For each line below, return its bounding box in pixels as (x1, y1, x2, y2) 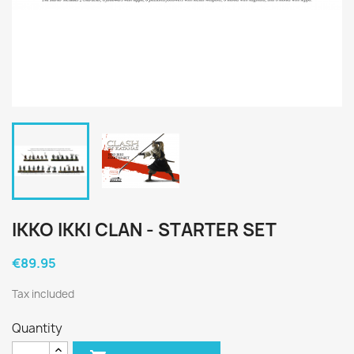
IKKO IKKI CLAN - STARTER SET (12, 218, 277, 242)
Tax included (12, 287, 74, 301)
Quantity (12, 320, 62, 337)
